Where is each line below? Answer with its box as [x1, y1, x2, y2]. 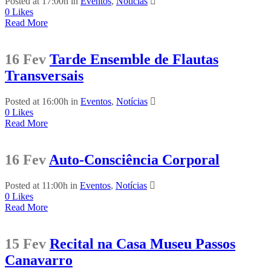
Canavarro [5, 252, 73, 268]
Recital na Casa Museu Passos [50, 235, 235, 252]
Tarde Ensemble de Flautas [50, 51, 218, 67]
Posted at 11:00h [5, 180, 68, 191]
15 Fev [5, 235, 46, 252]
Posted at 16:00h [5, 96, 68, 106]
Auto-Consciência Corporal [49, 151, 220, 168]
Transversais [5, 67, 83, 83]
